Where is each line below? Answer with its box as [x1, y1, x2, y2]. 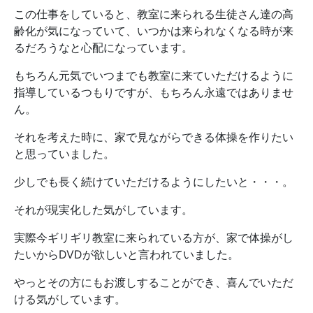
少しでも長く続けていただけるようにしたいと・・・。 [14, 175, 293, 189]
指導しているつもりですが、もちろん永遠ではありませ [14, 85, 293, 100]
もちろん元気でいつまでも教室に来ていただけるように [14, 68, 293, 83]
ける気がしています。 [14, 292, 126, 307]
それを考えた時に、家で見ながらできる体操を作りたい [14, 130, 293, 145]
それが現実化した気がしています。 [14, 203, 193, 217]
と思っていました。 [14, 147, 115, 161]
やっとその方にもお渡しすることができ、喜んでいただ [14, 275, 293, 290]
